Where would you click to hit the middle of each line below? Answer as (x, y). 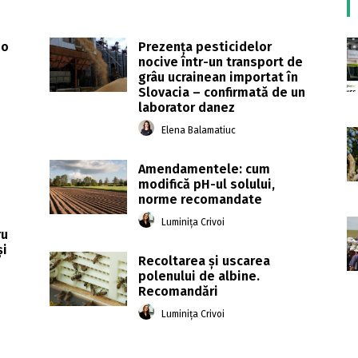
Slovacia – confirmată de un (222, 93)
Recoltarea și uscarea (205, 261)
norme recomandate (201, 200)
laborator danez (187, 108)
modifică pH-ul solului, (207, 185)
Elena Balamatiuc (199, 130)
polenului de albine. (199, 276)
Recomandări (179, 292)
